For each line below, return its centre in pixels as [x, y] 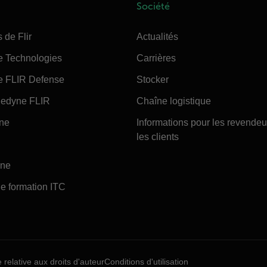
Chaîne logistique [174, 101]
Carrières [156, 58]
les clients [158, 136]
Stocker [153, 79]
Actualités [158, 36]
